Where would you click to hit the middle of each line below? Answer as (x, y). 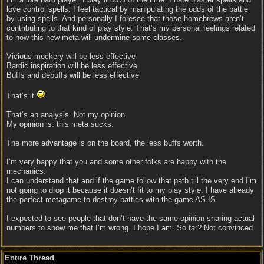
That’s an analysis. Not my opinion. (67, 115)
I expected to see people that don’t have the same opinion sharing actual (131, 218)
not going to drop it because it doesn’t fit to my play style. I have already (130, 190)
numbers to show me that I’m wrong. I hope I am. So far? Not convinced (130, 228)
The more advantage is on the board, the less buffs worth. (105, 143)
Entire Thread (29, 258)
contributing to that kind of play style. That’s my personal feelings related (131, 28)
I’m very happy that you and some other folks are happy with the (116, 162)
